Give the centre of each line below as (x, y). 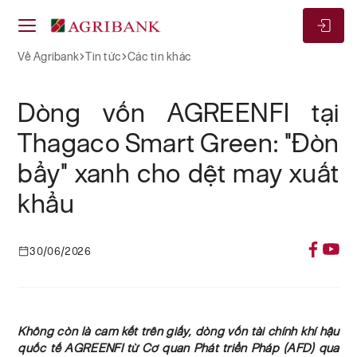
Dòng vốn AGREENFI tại (178, 112)
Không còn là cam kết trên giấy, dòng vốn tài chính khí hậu (178, 331)
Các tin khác (160, 57)
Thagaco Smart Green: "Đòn (178, 143)
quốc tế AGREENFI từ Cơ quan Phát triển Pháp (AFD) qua (178, 348)
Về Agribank (49, 57)
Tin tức (104, 57)
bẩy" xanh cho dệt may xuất (178, 173)
